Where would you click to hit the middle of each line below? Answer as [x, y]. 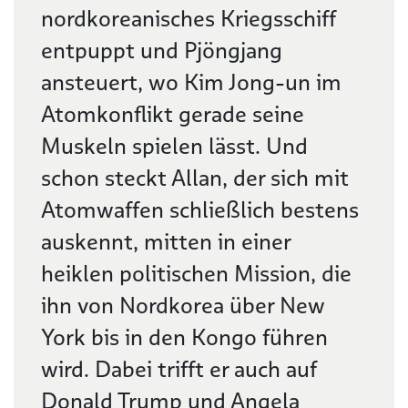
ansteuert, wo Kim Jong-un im [191, 82]
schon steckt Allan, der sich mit [195, 178]
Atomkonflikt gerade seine [173, 114]
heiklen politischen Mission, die [196, 274]
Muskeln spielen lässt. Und [174, 146]
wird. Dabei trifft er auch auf [179, 369]
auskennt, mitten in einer [166, 242]
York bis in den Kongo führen [184, 337]
